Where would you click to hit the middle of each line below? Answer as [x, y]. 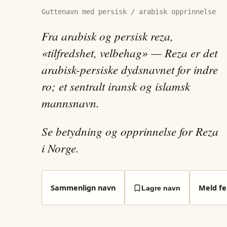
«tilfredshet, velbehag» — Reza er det [129, 53]
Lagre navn [161, 188]
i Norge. [60, 148]
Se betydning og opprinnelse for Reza [130, 131]
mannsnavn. [70, 103]
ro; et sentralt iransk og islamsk [116, 86]
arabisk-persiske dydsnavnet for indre [130, 69]
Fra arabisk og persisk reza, [107, 36]
